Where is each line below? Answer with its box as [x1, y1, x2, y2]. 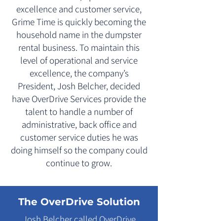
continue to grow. [46, 157, 112, 169]
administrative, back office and [21, 118, 137, 130]
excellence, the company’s [29, 67, 129, 79]
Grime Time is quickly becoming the [12, 16, 146, 28]
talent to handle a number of [25, 106, 133, 117]
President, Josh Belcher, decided [18, 80, 140, 92]
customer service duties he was [20, 131, 138, 143]
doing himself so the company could [10, 144, 147, 156]
